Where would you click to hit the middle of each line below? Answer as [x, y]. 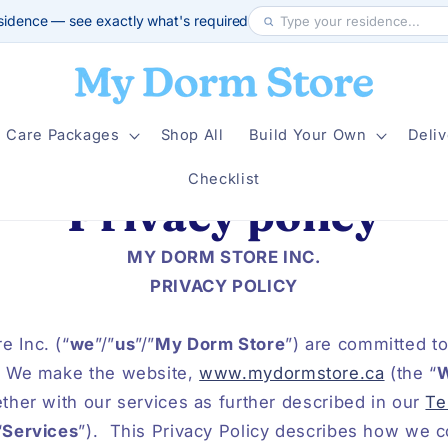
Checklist [224, 178]
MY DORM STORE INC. [224, 257]
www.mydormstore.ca [292, 373]
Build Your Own [307, 135]
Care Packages [63, 135]
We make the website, [102, 373]
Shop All [192, 135]
